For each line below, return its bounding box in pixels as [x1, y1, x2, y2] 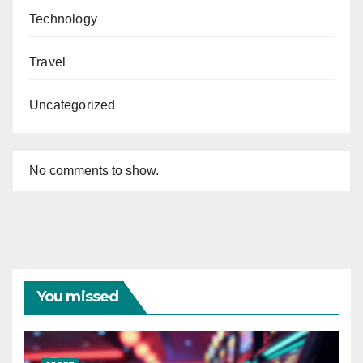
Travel [29, 55, 66, 70]
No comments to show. [29, 163, 159, 177]
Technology [29, 12, 97, 27]
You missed [36, 287, 118, 305]
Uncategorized [29, 98, 116, 113]
